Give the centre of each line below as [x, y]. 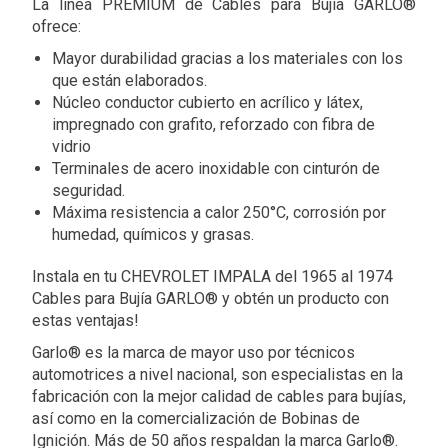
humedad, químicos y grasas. [153, 234]
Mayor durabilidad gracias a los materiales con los [227, 58]
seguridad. [88, 190]
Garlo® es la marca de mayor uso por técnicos [193, 352]
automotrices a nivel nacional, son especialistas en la [217, 374]
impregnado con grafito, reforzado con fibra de [213, 124]
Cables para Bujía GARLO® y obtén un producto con [210, 298]
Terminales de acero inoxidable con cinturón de [216, 168]
